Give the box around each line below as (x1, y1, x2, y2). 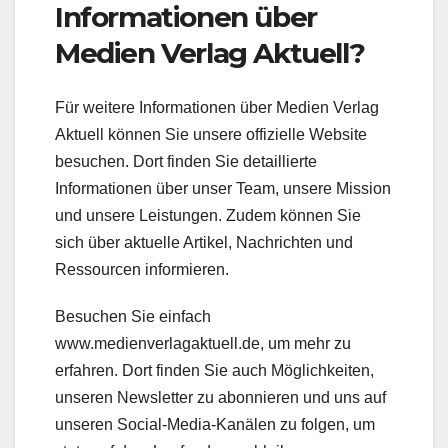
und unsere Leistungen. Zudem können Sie (55, 206, 361, 224)
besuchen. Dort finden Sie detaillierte (55, 152, 317, 170)
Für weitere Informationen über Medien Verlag (55, 98, 379, 116)
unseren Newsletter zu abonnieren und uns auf (55, 388, 386, 406)
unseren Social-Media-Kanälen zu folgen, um (55, 415, 375, 433)
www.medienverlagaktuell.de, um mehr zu (55, 334, 351, 352)
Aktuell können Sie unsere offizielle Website (55, 125, 367, 143)
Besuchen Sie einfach (55, 307, 211, 325)
